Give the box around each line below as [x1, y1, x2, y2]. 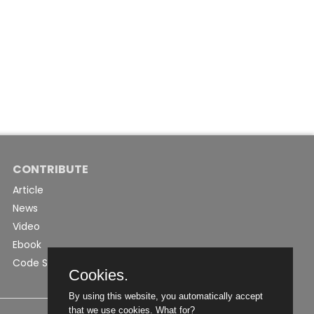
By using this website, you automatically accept [69, 291, 263, 301]
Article [13, 183, 44, 197]
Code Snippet [13, 256, 80, 270]
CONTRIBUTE [13, 161, 89, 177]
